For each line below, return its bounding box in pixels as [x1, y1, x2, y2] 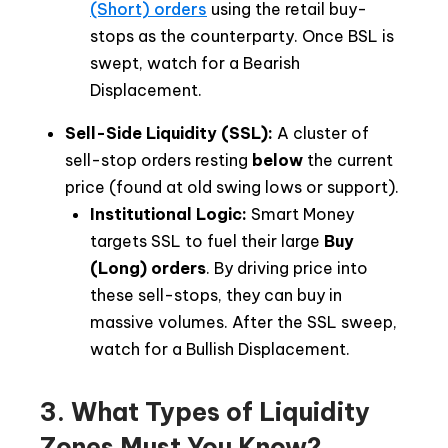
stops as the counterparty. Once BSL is [90, 26, 394, 47]
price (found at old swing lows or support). [65, 177, 399, 198]
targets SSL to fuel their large [90, 231, 324, 252]
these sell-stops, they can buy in [90, 285, 342, 306]
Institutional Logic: [90, 204, 251, 225]
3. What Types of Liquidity [40, 396, 370, 429]
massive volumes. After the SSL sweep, [90, 312, 397, 333]
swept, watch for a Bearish [90, 53, 300, 74]
